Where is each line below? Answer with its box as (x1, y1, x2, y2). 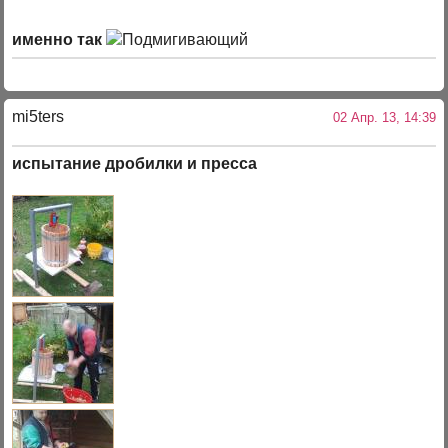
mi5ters (12, 107, 65, 125)
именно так (12, 31, 107, 49)
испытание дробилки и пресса (12, 155, 258, 173)
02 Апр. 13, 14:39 (324, 109, 436, 125)
